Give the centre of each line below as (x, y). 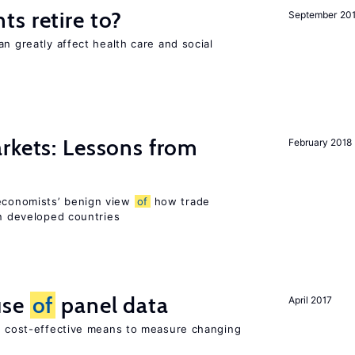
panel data (112, 305)
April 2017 (310, 300)
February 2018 (320, 142)
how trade (180, 201)
